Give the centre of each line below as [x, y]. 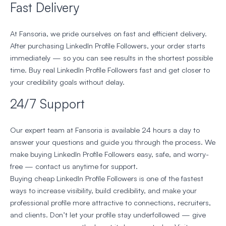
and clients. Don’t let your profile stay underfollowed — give [108, 215]
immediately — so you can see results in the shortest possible [111, 58]
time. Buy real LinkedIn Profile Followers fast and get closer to [110, 70]
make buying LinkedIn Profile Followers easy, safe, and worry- [109, 154]
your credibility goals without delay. [67, 82]
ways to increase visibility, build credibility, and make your [103, 191]
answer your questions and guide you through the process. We [113, 142]
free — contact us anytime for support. [74, 166]
